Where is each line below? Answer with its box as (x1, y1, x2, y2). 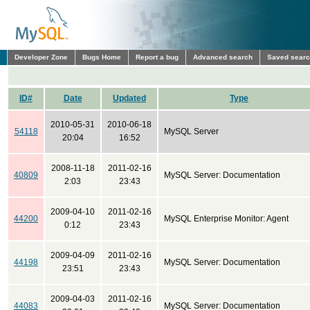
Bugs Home (82, 53, 121, 61)
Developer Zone (15, 53, 68, 61)
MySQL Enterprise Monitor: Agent (164, 214, 289, 224)
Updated (113, 93, 146, 103)
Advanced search (193, 53, 253, 61)
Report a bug (136, 53, 179, 61)
